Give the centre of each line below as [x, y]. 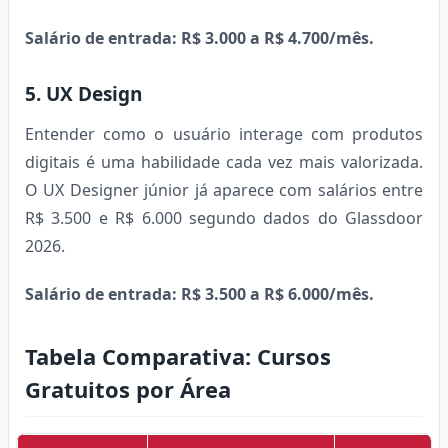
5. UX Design [83, 93]
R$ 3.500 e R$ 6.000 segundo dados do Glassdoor [224, 217]
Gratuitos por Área [128, 388]
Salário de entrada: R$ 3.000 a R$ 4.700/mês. [199, 37]
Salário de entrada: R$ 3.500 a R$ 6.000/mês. [199, 293]
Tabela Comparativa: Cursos [178, 355]
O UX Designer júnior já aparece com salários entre [224, 189]
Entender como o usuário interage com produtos [224, 133]
